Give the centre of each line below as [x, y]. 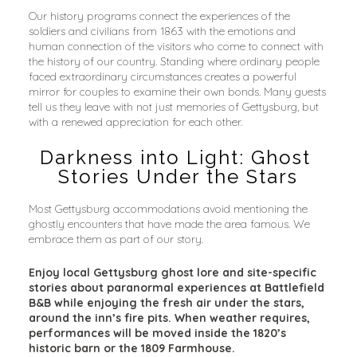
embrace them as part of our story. [116, 239]
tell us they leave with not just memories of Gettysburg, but [173, 107]
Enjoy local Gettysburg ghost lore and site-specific [172, 273]
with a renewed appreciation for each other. [135, 122]
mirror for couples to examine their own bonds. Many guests [177, 92]
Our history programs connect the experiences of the [159, 16]
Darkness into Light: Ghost [175, 157]
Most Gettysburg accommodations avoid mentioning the [168, 209]
